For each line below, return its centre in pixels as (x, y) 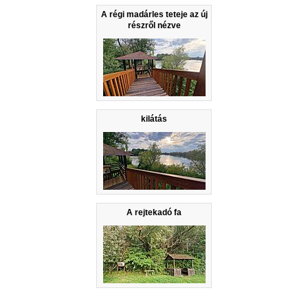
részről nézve (154, 26)
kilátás (154, 119)
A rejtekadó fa (154, 213)
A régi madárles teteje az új (154, 15)
